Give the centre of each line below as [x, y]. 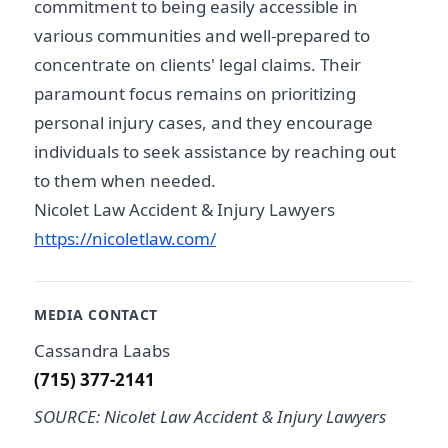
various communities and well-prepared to [202, 36]
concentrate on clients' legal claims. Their [197, 65]
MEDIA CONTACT [96, 315]
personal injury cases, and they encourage [203, 123]
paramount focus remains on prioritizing [195, 94]
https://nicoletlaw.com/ [125, 239]
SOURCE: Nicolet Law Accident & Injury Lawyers [210, 417]
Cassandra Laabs [102, 350]
